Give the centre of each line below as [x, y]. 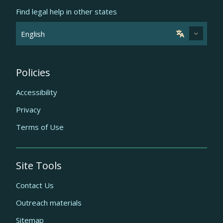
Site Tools [39, 166]
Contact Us [35, 185]
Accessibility [37, 92]
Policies [33, 72]
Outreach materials [49, 203]
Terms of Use [40, 127]
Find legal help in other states [66, 11]
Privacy [28, 110]
